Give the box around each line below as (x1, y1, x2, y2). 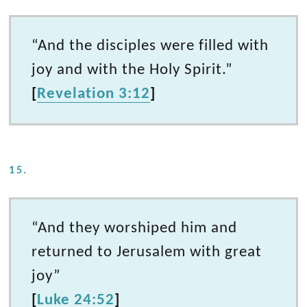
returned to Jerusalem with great (32, 243, 262, 260)
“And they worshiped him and (32, 219, 238, 236)
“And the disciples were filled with (32, 37, 269, 54)
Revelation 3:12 (37, 85, 151, 102)
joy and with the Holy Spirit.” (32, 61, 234, 78)
